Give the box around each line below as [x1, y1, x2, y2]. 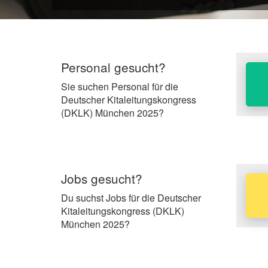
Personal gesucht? [61, 57, 166, 76]
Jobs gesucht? [61, 169, 142, 187]
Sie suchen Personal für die [61, 79, 178, 93]
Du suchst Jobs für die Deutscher [61, 190, 201, 205]
